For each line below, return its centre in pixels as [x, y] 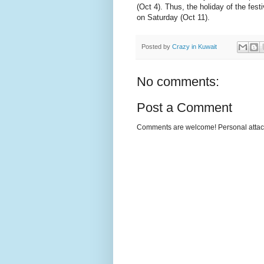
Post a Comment [184, 107]
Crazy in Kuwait [194, 46]
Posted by [157, 46]
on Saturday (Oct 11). [173, 18]
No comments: [178, 81]
